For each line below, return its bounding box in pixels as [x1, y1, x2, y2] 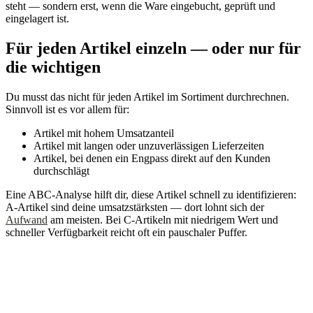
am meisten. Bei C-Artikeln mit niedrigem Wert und [48, 214, 278, 226]
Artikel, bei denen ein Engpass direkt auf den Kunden [34, 152, 270, 165]
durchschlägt [34, 165, 89, 177]
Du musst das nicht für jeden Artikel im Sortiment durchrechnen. [6, 91, 289, 103]
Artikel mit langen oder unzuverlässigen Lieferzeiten [34, 140, 264, 152]
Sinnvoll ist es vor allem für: [6, 103, 129, 116]
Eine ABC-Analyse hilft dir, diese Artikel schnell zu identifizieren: [6, 189, 296, 201]
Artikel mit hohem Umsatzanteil [34, 127, 174, 140]
